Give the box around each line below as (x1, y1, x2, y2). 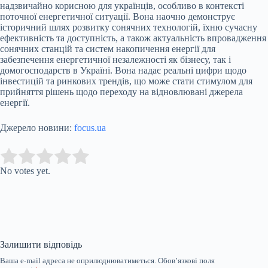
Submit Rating (96, 151, 151, 162)
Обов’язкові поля (158, 256, 215, 266)
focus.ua (74, 123, 106, 133)
